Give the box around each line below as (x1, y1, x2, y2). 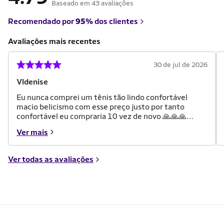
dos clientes (93, 16, 138, 26)
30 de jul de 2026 (153, 60, 207, 68)
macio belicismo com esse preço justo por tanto (16, 101, 184, 111)
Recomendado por (8, 16, 75, 26)
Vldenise (16, 76, 48, 86)
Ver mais (16, 127, 48, 137)
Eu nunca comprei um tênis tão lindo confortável (16, 92, 187, 102)
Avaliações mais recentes (8, 36, 100, 46)
